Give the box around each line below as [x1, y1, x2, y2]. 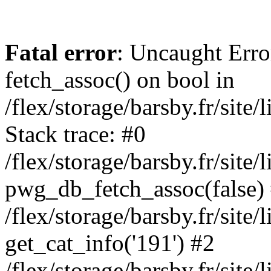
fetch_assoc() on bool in [5, 67, 235, 93]
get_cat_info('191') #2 [5, 230, 215, 256]
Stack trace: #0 [5, 121, 146, 147]
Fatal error [5, 39, 117, 65]
